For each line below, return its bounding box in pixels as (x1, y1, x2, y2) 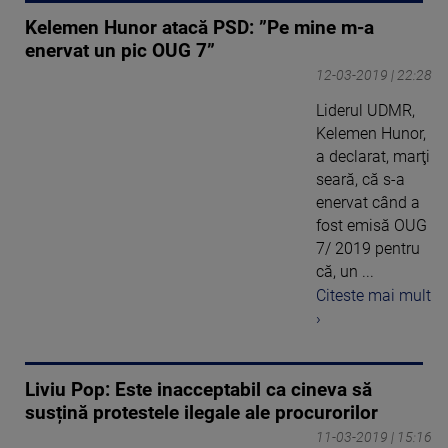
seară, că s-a (316, 169, 405, 189)
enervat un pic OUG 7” (25, 39, 215, 62)
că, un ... (316, 261, 374, 281)
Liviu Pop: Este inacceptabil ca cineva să (25, 379, 372, 402)
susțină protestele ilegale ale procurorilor (25, 402, 378, 425)
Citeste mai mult (316, 286, 431, 306)
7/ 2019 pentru (316, 238, 420, 258)
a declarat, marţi (316, 146, 430, 166)
